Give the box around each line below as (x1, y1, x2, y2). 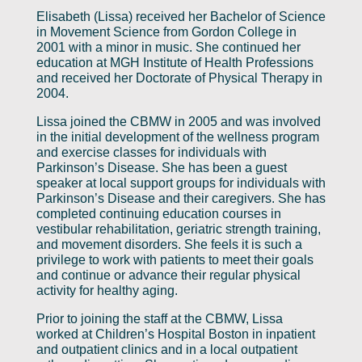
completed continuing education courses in (36, 207, 281, 221)
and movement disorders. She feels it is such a (36, 238, 302, 252)
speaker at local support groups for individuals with (36, 176, 326, 191)
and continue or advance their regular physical (36, 268, 301, 283)
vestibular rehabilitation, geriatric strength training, (36, 222, 321, 237)
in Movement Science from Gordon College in (36, 25, 297, 40)
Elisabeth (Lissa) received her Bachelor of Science (36, 10, 326, 24)
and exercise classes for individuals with (36, 145, 267, 160)
